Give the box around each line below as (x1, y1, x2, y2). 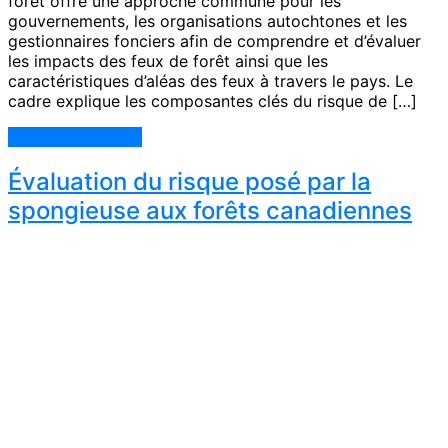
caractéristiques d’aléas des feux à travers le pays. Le (8, 70, 413, 91)
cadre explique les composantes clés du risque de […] (8, 90, 417, 111)
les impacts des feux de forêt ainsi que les (8, 50, 328, 71)
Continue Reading (8, 126, 142, 147)
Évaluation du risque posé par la (8, 166, 371, 196)
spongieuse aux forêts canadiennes (8, 195, 412, 225)
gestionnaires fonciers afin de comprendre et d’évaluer (8, 30, 421, 51)
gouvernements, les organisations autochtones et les (8, 10, 407, 31)
